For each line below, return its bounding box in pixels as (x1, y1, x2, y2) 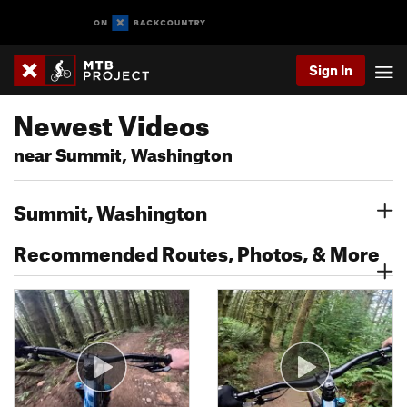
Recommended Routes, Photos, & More (14, 234, 380, 266)
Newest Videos (14, 99, 209, 143)
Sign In (309, 62, 352, 78)
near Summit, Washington (14, 138, 233, 166)
